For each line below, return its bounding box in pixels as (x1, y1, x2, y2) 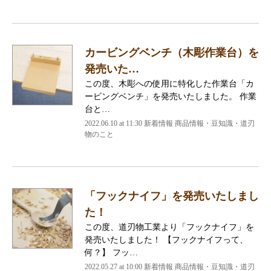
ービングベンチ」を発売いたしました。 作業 (85, 91, 256, 101)
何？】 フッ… (85, 247, 138, 257)
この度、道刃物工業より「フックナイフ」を (85, 222, 254, 232)
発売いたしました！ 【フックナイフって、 (85, 235, 248, 244)
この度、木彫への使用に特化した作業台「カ (85, 79, 254, 88)
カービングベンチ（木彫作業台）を (85, 46, 259, 59)
